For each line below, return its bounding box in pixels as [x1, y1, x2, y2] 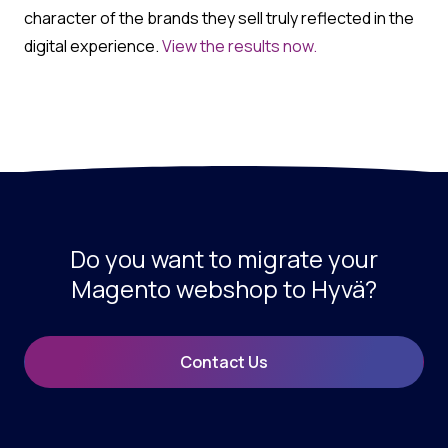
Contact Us [180, 351, 268, 374]
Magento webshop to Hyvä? [71, 272, 377, 306]
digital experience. [24, 35, 162, 58]
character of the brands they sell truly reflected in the [24, 7, 414, 30]
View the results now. [162, 35, 317, 58]
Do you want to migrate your [70, 242, 378, 276]
